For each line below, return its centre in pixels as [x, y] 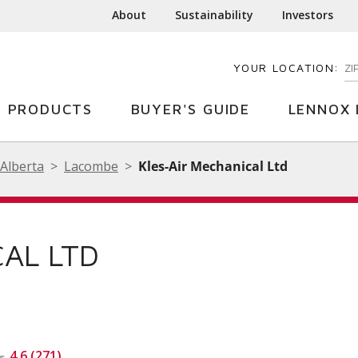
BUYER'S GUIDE [190, 109]
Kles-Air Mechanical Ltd [213, 166]
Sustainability [215, 15]
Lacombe [91, 166]
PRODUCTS [50, 109]
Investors [308, 15]
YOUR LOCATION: [286, 68]
